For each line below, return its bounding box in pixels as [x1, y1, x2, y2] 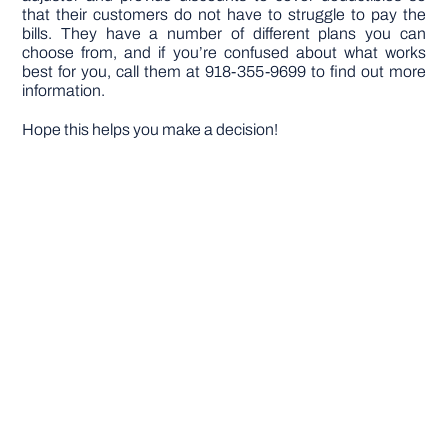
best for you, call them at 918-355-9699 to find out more [22, 63, 426, 81]
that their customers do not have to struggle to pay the [22, 6, 426, 24]
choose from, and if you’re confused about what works [22, 44, 426, 62]
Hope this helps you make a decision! [22, 121, 279, 139]
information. [22, 82, 106, 100]
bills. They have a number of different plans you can [22, 25, 426, 43]
